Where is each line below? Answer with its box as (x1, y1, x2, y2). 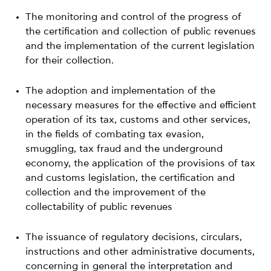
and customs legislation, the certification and (25, 172, 235, 183)
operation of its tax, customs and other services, (25, 114, 251, 125)
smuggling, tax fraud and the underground (25, 143, 223, 154)
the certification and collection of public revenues (25, 26, 256, 36)
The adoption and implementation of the (25, 85, 216, 96)
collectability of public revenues (25, 201, 173, 212)
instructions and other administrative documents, (25, 246, 255, 256)
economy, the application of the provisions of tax (25, 158, 256, 168)
